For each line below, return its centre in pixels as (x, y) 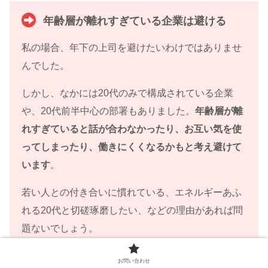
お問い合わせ (134, 261)
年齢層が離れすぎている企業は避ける (135, 21)
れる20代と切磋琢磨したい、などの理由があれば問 (132, 210)
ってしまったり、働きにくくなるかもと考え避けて (132, 147)
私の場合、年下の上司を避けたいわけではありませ (132, 47)
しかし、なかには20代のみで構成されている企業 (127, 93)
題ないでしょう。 (60, 228)
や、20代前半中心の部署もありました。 (108, 111)
